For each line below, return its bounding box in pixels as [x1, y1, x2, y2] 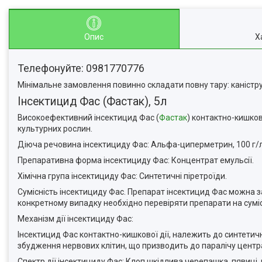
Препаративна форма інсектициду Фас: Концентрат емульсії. [18, 156, 254, 165]
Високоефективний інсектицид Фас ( [18, 113, 159, 122]
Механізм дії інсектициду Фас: [18, 214, 133, 223]
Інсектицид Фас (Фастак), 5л [18, 95, 167, 108]
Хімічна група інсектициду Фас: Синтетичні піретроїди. [18, 171, 227, 181]
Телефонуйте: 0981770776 [18, 62, 144, 74]
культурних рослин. [18, 124, 92, 133]
